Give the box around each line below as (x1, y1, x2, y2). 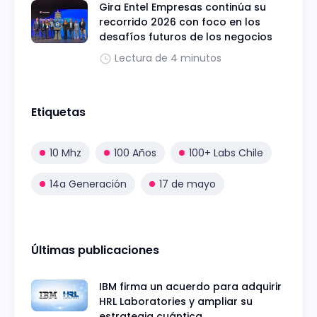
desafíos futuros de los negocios (99, 30, 272, 45)
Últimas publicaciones (31, 242, 159, 259)
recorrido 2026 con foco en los (99, 15, 260, 30)
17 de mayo (159, 177, 216, 192)
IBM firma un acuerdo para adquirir (99, 279, 282, 294)
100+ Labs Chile (189, 146, 263, 161)
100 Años (114, 146, 156, 161)
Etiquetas (31, 104, 86, 121)
